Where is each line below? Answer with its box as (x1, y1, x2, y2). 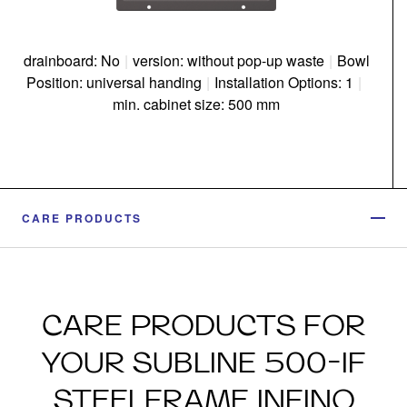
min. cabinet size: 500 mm (113, 93, 280, 114)
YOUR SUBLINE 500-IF (41, 343, 366, 380)
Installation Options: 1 (214, 71, 353, 93)
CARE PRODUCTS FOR (41, 306, 366, 342)
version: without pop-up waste (132, 49, 324, 71)
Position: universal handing (26, 71, 202, 93)
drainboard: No (23, 49, 120, 71)
